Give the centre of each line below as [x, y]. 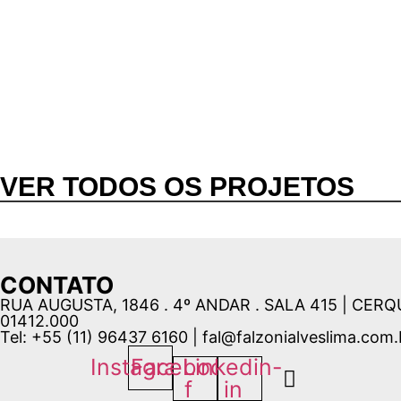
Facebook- [188, 367]
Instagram [144, 367]
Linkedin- [233, 367]
